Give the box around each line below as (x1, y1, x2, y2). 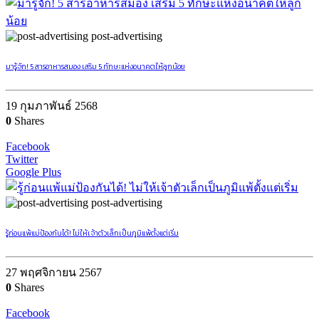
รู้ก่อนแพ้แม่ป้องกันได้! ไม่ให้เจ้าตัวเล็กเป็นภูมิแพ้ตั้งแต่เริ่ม (6, 227, 179, 239)
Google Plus (6, 166, 61, 179)
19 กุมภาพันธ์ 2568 (6, 100, 98, 113)
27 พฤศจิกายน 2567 (6, 266, 102, 279)
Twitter (6, 153, 38, 166)
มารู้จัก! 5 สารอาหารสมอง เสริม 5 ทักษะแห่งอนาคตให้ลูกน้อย (6, 61, 185, 73)
